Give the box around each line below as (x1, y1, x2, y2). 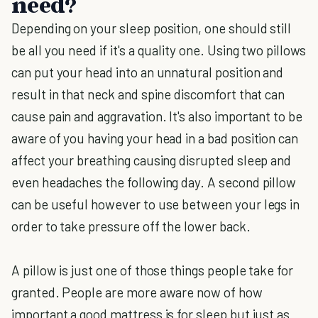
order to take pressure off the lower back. (11, 218, 251, 234)
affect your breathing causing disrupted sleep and (11, 152, 292, 168)
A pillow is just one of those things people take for (11, 262, 294, 278)
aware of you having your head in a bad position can (11, 130, 299, 146)
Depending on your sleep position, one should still (11, 20, 292, 36)
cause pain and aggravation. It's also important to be (11, 108, 302, 124)
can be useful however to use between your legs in (11, 196, 300, 212)
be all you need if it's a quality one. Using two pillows (11, 42, 306, 58)
